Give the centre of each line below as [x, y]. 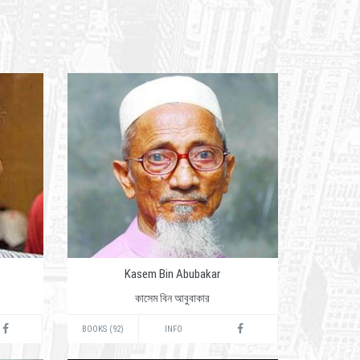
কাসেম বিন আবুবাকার [173, 298]
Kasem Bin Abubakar [173, 274]
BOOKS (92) [102, 329]
